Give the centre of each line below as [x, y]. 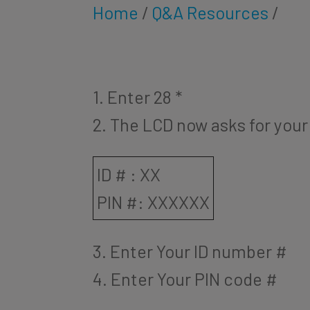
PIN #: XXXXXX [154, 202]
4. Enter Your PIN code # [185, 279]
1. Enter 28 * [138, 97]
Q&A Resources [211, 12]
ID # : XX [129, 174]
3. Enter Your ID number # [190, 251]
